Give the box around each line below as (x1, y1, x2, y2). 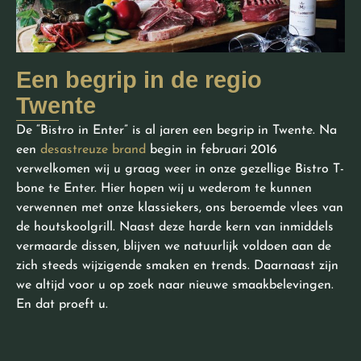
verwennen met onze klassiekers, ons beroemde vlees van (16, 201, 343, 215)
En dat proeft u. (16, 298, 108, 312)
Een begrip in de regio (16, 67, 262, 93)
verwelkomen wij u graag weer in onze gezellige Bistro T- (16, 163, 344, 176)
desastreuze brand (40, 143, 146, 157)
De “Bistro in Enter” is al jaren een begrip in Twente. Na (16, 124, 337, 138)
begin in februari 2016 (146, 143, 277, 157)
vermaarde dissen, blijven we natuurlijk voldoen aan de (16, 240, 331, 254)
